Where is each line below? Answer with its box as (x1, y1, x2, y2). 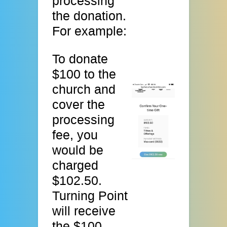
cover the (52, 97, 105, 112)
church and (52, 82, 116, 97)
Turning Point (52, 188, 128, 203)
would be (52, 143, 104, 158)
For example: (52, 24, 127, 39)
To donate (52, 52, 108, 66)
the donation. (52, 9, 127, 23)
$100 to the (52, 67, 117, 82)
